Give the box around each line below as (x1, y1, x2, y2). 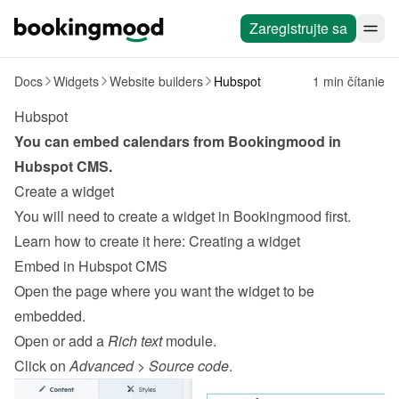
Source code (149, 355, 229, 376)
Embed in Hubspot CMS (14, 256, 167, 276)
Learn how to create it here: (14, 231, 189, 251)
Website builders (110, 72, 203, 90)
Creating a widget (189, 231, 300, 251)
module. (162, 330, 216, 351)
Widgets (53, 72, 99, 90)
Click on (14, 355, 69, 376)
